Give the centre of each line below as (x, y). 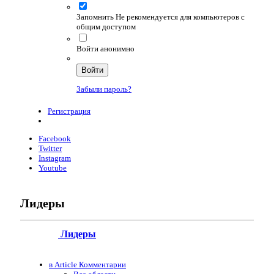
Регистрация (69, 111)
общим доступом (106, 26)
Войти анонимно (106, 48)
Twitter (50, 148)
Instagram (55, 158)
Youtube (53, 168)
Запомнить (95, 17)
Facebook (55, 138)
